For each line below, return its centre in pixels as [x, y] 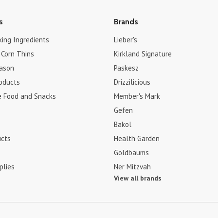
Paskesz [126, 68]
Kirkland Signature [143, 54]
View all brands [137, 178]
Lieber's [125, 40]
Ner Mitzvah [132, 167]
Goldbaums [131, 153]
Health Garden [136, 138]
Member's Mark [137, 96]
